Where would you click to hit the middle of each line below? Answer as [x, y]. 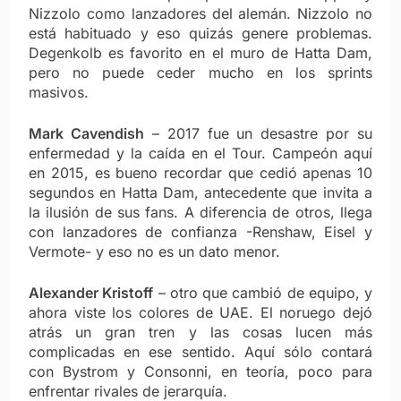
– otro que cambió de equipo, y [263, 293]
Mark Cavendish [86, 134]
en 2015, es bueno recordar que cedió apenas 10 [200, 173]
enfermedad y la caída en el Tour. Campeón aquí [200, 154]
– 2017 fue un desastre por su [258, 134]
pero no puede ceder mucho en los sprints [200, 73]
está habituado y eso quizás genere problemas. [200, 34]
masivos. [59, 93]
